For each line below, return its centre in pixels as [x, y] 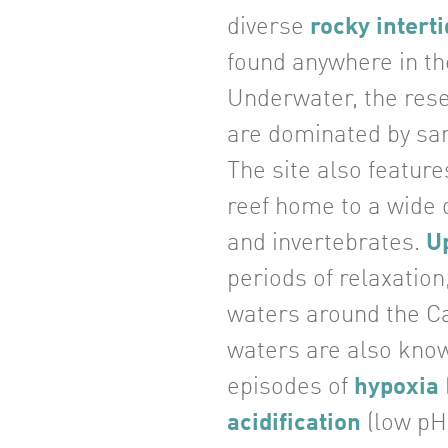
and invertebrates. [326, 244]
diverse [268, 28]
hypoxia [396, 388]
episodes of [290, 388]
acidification [294, 424]
